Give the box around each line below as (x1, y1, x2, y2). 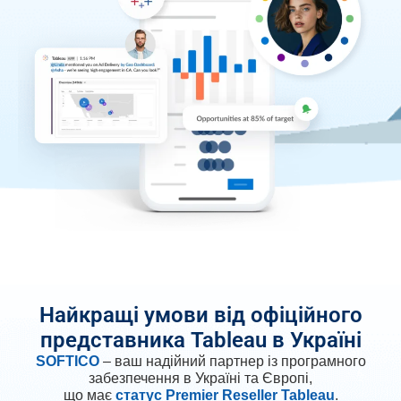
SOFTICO (35, 354, 99, 370)
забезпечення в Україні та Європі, (89, 371, 312, 387)
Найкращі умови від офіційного (38, 303, 363, 328)
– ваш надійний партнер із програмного (98, 354, 366, 370)
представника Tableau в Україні (39, 328, 362, 354)
